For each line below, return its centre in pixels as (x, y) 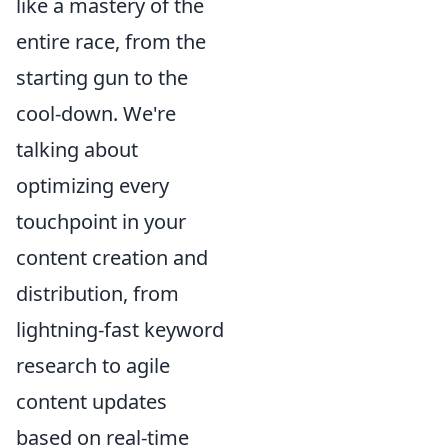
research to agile (93, 365)
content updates (91, 401)
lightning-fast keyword (120, 329)
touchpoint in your (101, 221)
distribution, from (97, 293)
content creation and (112, 257)
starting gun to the (102, 77)
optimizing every (92, 185)
